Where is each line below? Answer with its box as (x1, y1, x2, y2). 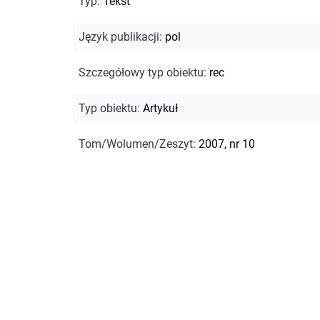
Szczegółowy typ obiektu (79, 65, 204, 79)
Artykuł (143, 101, 178, 115)
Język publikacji (79, 29, 159, 44)
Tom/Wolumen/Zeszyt (79, 136, 193, 151)
